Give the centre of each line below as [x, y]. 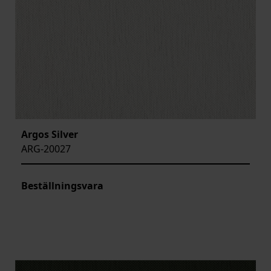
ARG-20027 [46, 149]
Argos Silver [50, 134]
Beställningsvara [62, 185]
